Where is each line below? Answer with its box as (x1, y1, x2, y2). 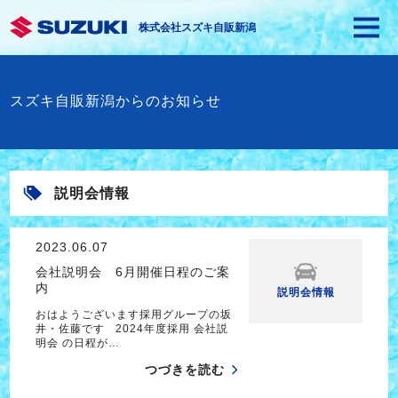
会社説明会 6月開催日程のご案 (35, 265, 230, 280)
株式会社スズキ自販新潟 (138, 21, 256, 34)
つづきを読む (145, 362, 226, 377)
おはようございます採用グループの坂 (35, 308, 232, 322)
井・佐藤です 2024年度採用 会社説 (35, 322, 228, 336)
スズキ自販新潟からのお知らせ (9, 93, 221, 108)
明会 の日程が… (35, 337, 120, 350)
